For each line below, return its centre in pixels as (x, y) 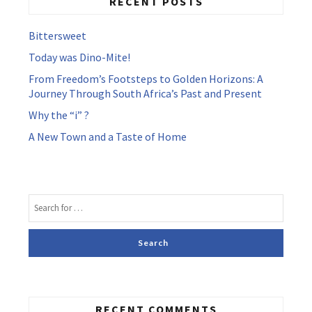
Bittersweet (57, 35)
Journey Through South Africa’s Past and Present (145, 93)
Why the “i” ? (59, 115)
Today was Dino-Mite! (79, 57)
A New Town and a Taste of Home (108, 136)
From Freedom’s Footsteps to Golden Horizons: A (146, 78)
